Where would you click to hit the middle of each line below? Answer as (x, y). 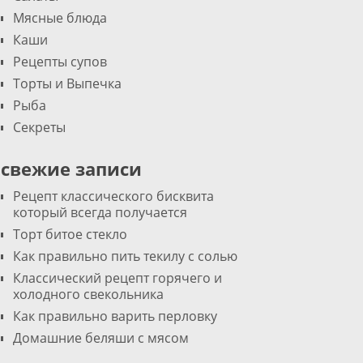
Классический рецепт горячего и (117, 278)
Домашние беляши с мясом (101, 338)
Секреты (39, 127)
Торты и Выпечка (67, 83)
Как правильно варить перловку (115, 316)
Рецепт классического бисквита (113, 196)
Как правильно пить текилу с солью (125, 256)
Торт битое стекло (70, 234)
